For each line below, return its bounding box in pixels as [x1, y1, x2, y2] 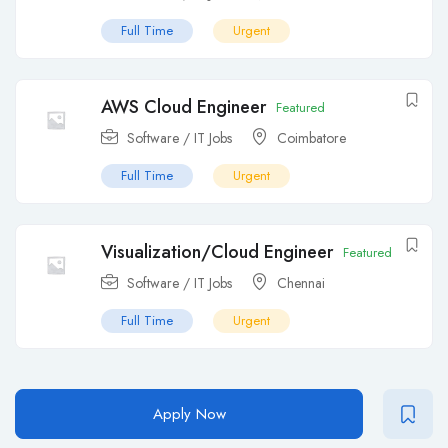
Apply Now [152, 403, 226, 426]
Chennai [277, 273, 325, 294]
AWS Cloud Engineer [101, 94, 266, 121]
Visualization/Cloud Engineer [101, 239, 333, 266]
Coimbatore [277, 128, 346, 149]
